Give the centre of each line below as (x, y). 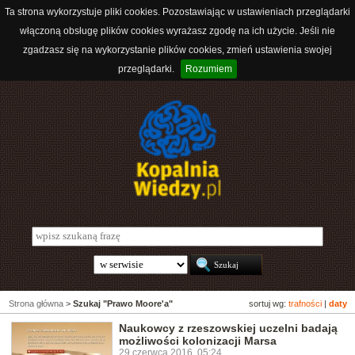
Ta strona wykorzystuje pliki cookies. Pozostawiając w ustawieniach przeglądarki (177, 12)
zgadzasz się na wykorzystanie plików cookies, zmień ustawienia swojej (177, 50)
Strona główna (36, 304)
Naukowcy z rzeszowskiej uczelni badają (228, 328)
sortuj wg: (269, 304)
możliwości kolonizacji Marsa (198, 341)
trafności (305, 304)
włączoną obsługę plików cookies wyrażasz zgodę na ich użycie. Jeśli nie (177, 31)
